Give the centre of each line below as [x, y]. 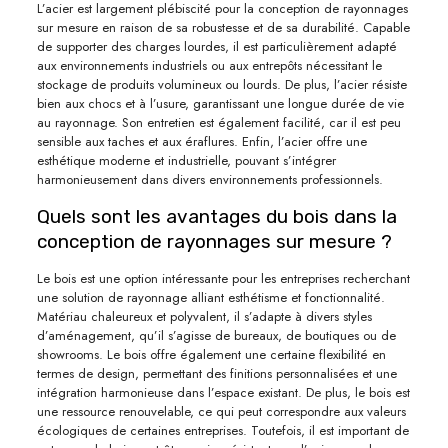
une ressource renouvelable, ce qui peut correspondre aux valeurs [221, 411]
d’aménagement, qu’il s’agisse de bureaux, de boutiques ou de [216, 335]
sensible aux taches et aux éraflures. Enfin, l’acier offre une [201, 141]
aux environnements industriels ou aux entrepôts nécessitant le [209, 65]
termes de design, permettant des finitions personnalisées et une [216, 373]
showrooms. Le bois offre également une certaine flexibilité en [211, 354]
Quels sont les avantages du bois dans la [216, 216]
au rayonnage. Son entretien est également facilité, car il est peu [218, 122]
